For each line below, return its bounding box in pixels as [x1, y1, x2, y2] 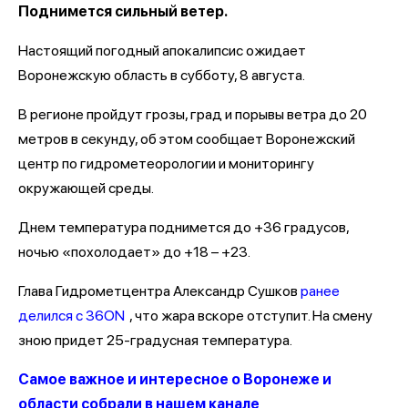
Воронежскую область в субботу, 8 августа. [18, 66, 308, 84]
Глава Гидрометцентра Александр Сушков [18, 281, 301, 300]
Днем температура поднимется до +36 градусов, [18, 218, 349, 236]
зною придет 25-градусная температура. [18, 331, 295, 349]
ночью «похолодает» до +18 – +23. [18, 242, 253, 260]
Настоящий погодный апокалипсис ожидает [18, 41, 306, 59]
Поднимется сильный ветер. [18, 2, 230, 20]
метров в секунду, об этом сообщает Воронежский [18, 129, 355, 148]
